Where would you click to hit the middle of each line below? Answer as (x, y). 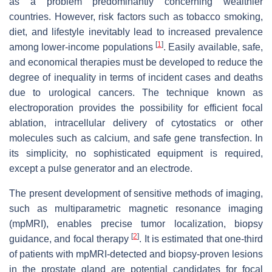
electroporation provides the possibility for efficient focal (136, 107)
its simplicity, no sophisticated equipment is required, (136, 153)
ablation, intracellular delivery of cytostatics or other (136, 123)
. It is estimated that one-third (201, 239)
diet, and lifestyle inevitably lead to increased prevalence (136, 32)
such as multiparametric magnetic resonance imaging (136, 208)
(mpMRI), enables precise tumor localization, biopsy (136, 223)
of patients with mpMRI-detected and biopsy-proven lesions (136, 254)
